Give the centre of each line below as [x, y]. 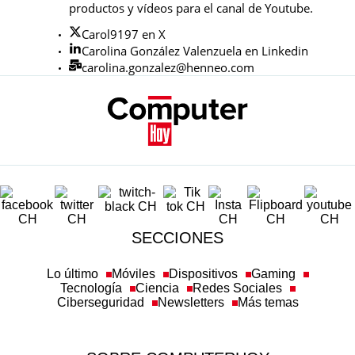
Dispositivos [203, 274]
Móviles [133, 274]
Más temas [268, 302]
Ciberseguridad [100, 302]
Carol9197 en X [124, 34]
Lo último [72, 274]
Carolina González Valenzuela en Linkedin [195, 51]
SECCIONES [177, 238]
